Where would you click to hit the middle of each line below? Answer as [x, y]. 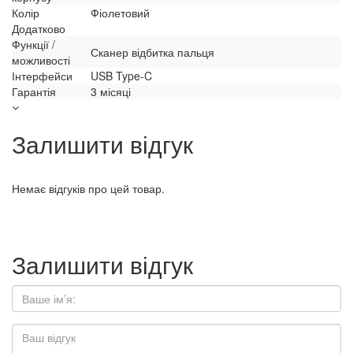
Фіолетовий [120, 13]
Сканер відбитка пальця [152, 52]
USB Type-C [121, 76]
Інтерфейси [42, 76]
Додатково [39, 29]
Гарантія [34, 92]
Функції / [33, 45]
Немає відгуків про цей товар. [88, 189]
